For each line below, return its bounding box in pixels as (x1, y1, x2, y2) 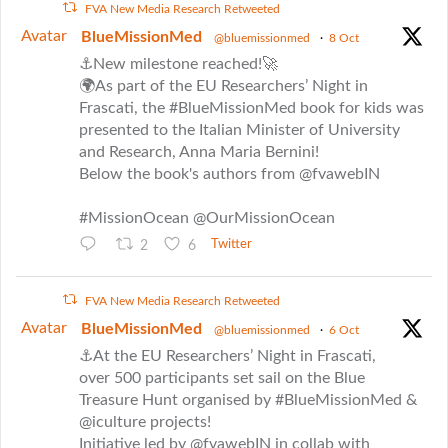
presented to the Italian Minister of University (79, 121, 400, 138)
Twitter (210, 238, 252, 251)
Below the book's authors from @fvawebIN (79, 165, 380, 182)
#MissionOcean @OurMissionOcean (79, 209, 335, 226)
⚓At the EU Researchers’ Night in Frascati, (79, 347, 376, 364)
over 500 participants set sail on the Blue (79, 369, 365, 386)
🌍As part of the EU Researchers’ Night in (79, 77, 368, 94)
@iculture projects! (79, 413, 211, 430)
